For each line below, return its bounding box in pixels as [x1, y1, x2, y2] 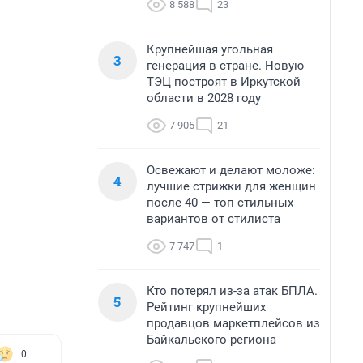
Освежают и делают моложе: [147, 163, 315, 177]
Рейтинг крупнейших [147, 300, 266, 314]
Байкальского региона [147, 332, 276, 347]
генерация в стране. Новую [147, 58, 304, 73]
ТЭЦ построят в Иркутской [147, 75, 301, 89]
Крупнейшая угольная [147, 42, 273, 57]
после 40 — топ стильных [147, 195, 293, 210]
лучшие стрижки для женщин [147, 179, 316, 194]
